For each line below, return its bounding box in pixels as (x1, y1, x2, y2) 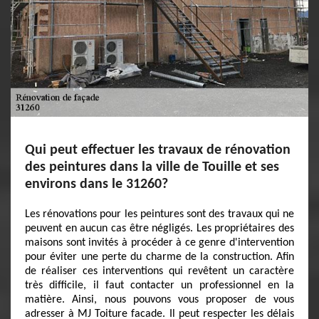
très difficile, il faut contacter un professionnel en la (25, 280, 294, 291)
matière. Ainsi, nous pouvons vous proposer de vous (25, 294, 294, 305)
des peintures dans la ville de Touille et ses (25, 160, 279, 174)
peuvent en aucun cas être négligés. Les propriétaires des (25, 223, 294, 234)
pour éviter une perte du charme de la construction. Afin (25, 251, 294, 263)
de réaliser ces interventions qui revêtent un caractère (25, 266, 294, 277)
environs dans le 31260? (25, 177, 168, 192)
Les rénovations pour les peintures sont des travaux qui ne (25, 209, 294, 220)
